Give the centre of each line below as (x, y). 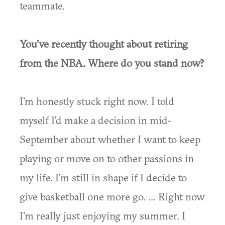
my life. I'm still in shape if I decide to (103, 177)
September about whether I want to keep (110, 139)
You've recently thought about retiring (104, 44)
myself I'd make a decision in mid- (95, 120)
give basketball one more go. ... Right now (112, 196)
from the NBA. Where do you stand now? (112, 63)
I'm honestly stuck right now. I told (97, 101)
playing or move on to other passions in (107, 158)
